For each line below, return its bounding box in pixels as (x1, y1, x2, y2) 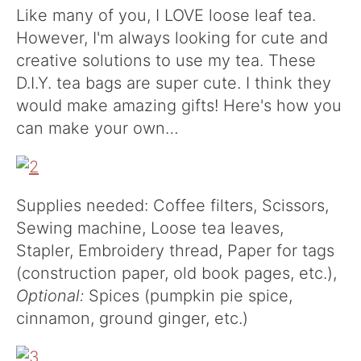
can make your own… (16, 118, 179, 138)
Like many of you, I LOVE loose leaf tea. (16, 6, 316, 25)
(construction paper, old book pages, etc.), (16, 263, 337, 283)
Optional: (16, 286, 84, 305)
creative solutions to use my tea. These (16, 51, 316, 70)
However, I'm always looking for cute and (16, 28, 328, 48)
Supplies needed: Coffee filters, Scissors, (16, 196, 329, 215)
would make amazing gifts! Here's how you (16, 96, 342, 115)
